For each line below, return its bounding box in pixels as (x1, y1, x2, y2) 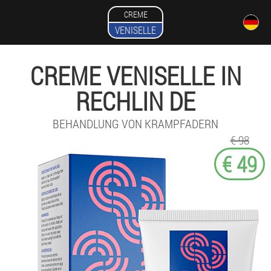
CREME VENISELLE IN (30, 59, 241, 92)
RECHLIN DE (76, 84, 195, 117)
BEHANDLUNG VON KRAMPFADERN (53, 116, 218, 131)
